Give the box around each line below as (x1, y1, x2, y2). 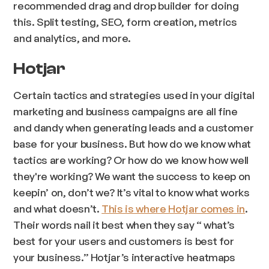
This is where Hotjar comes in (101, 201, 246, 215)
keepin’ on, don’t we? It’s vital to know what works (13, 185, 250, 199)
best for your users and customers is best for (13, 234, 234, 247)
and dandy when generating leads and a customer (13, 120, 254, 134)
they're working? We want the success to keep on (13, 169, 251, 183)
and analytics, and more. (13, 31, 131, 45)
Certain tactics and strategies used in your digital (13, 88, 255, 101)
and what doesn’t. (13, 201, 102, 215)
